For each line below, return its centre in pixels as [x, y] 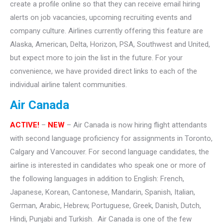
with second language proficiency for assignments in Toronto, [111, 138]
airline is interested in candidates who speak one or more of [108, 165]
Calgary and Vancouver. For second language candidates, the [110, 152]
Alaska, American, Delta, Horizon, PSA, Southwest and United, [110, 44]
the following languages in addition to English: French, [97, 178]
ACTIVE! [25, 125]
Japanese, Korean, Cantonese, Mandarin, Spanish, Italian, [103, 192]
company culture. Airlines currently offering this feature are [107, 31]
